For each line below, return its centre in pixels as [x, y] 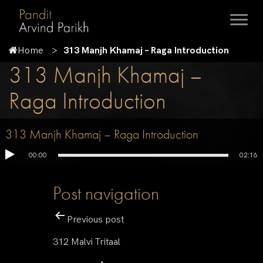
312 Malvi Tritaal [87, 242]
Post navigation [106, 193]
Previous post [95, 220]
